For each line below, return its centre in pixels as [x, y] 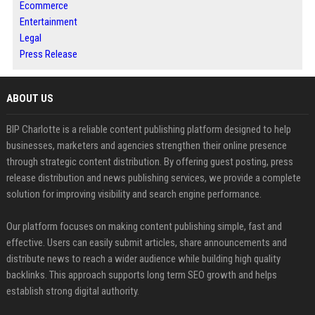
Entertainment [48, 21]
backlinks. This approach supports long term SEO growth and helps [141, 275]
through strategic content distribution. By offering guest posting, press [149, 161]
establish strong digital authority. [72, 291]
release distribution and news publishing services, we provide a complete [153, 178]
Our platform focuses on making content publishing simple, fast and [144, 226]
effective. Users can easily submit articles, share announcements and [146, 242]
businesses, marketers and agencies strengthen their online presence [146, 145]
